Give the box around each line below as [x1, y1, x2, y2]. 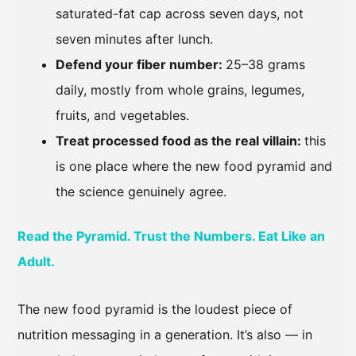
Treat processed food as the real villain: [56, 133, 304, 149]
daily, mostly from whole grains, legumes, [56, 82, 304, 99]
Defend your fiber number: [56, 56, 226, 73]
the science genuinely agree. [56, 184, 226, 200]
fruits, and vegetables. [56, 107, 189, 124]
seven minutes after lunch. [56, 31, 213, 48]
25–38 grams [226, 56, 305, 73]
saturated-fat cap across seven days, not [56, 6, 304, 22]
